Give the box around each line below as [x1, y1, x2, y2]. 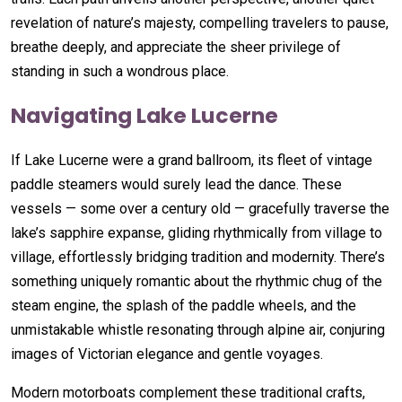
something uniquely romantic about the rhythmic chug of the [11, 272, 382, 290]
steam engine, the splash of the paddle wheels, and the [11, 296, 356, 314]
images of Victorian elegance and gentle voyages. [11, 345, 323, 363]
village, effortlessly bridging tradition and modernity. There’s [11, 248, 385, 266]
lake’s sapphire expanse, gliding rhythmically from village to [11, 223, 382, 241]
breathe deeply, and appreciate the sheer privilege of [11, 38, 341, 56]
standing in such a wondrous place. [11, 62, 229, 80]
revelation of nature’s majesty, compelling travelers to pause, [11, 13, 389, 31]
